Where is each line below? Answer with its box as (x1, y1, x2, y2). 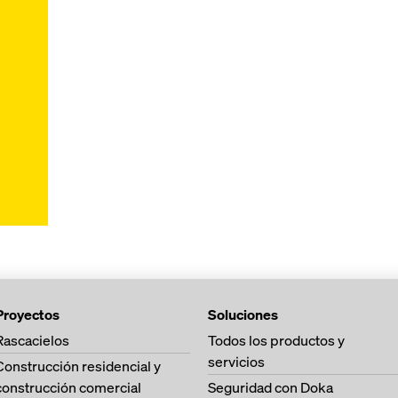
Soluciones (208, 305, 278, 324)
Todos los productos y (208, 330, 345, 350)
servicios (208, 352, 265, 371)
